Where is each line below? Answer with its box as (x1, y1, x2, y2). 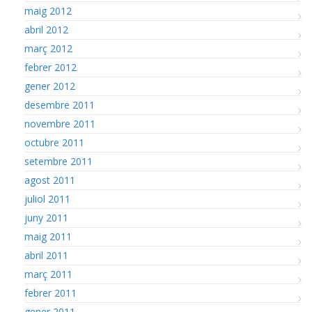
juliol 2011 (24, 192, 70, 206)
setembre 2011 (24, 155, 93, 169)
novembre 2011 (24, 117, 95, 131)
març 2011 (24, 267, 72, 281)
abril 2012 (24, 23, 68, 37)
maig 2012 (24, 4, 72, 18)
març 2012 (24, 42, 72, 56)
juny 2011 (24, 211, 68, 225)
